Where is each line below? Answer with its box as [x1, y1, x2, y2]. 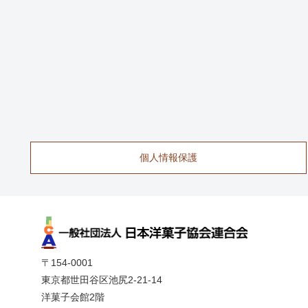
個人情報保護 [140, 151, 197, 163]
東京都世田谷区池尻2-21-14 [41, 274, 162, 285]
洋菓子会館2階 [41, 291, 104, 302]
